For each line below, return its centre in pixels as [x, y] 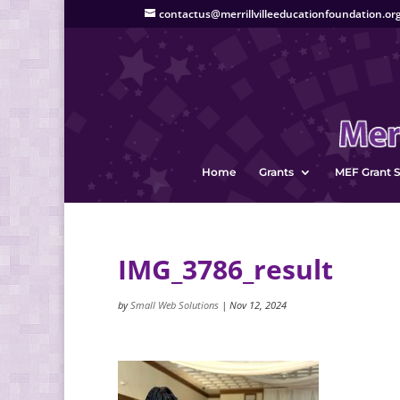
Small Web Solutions [175, 305]
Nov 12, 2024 [258, 305]
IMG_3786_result [225, 269]
